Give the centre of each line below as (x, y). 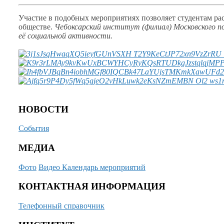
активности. (89, 35)
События (34, 128)
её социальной (42, 35)
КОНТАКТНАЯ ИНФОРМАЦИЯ (92, 186)
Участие (33, 17)
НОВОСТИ (43, 109)
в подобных (69, 17)
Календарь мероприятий (104, 167)
